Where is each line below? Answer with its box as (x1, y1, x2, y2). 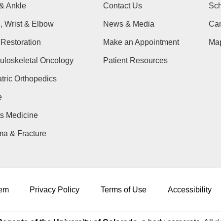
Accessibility (167, 185, 212, 194)
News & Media (103, 20, 154, 29)
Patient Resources (103, 56, 168, 65)
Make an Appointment (103, 38, 179, 47)
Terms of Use (101, 185, 147, 194)
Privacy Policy (30, 185, 80, 194)
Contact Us (103, 1, 142, 10)
